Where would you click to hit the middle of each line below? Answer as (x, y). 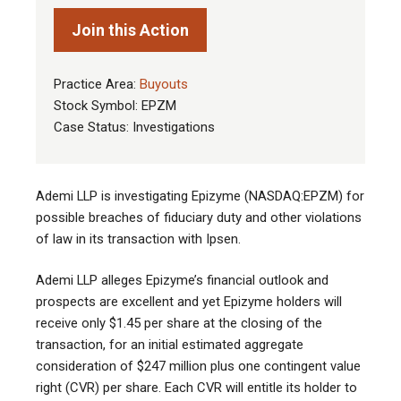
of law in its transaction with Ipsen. (138, 239)
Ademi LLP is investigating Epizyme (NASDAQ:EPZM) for (200, 196)
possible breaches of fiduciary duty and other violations (199, 218)
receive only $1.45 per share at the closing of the (179, 324)
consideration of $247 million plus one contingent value (198, 367)
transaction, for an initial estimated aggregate (170, 345)
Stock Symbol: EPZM (115, 106)
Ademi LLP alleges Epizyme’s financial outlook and (182, 281)
